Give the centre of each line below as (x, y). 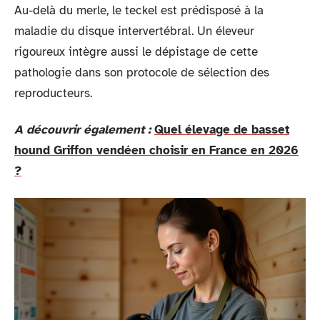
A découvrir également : (82, 130)
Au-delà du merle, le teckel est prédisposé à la (139, 10)
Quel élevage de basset (222, 130)
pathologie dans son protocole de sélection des (142, 72)
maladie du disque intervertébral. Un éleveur (134, 31)
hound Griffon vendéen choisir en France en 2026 (156, 150)
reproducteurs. (53, 93)
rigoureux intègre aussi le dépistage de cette (136, 51)
